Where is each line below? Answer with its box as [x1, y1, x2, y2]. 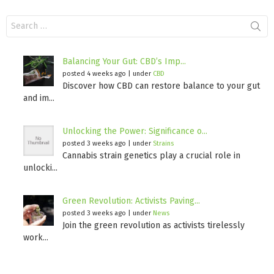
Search [6, 15, 32, 24]
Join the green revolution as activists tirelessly [62, 220, 245, 231]
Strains [153, 139, 174, 147]
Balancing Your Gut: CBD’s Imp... [62, 56, 186, 67]
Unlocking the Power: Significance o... [62, 125, 207, 136]
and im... [23, 92, 54, 103]
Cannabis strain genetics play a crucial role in [62, 150, 240, 161]
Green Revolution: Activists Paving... [62, 195, 200, 206]
